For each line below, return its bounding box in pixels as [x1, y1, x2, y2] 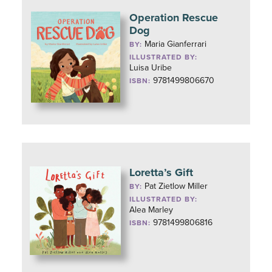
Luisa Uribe [129, 63, 172, 73]
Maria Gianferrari [144, 39, 207, 49]
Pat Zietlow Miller [144, 181, 208, 191]
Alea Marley [129, 205, 174, 215]
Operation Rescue [129, 11, 219, 24]
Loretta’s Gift [129, 166, 194, 179]
